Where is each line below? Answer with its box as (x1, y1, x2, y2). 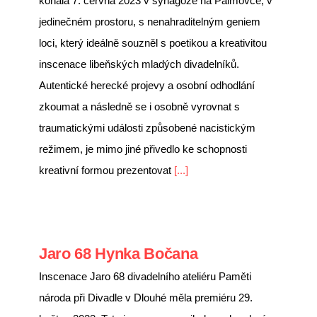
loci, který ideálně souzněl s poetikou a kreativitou (39, 36, 267, 49)
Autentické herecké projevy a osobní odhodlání (39, 79, 255, 91)
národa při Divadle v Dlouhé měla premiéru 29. (39, 291, 253, 304)
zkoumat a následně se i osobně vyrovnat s (39, 100, 240, 113)
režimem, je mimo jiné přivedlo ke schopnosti (39, 142, 247, 155)
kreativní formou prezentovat (39, 163, 174, 176)
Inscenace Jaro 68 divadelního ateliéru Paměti (39, 270, 251, 282)
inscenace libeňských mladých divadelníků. (39, 57, 239, 70)
